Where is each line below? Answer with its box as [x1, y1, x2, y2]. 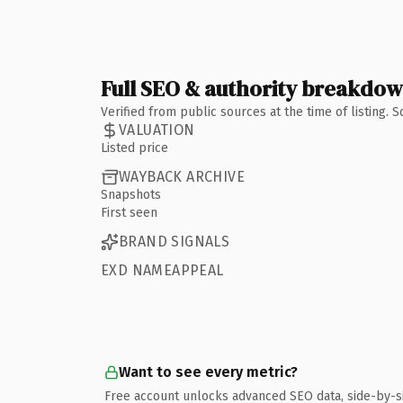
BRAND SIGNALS [119, 233, 230, 250]
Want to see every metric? [119, 363, 298, 381]
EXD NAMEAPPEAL [101, 261, 224, 279]
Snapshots [101, 186, 161, 202]
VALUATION [119, 121, 195, 139]
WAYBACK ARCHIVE [119, 168, 245, 185]
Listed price [101, 139, 168, 156]
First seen [101, 204, 157, 220]
